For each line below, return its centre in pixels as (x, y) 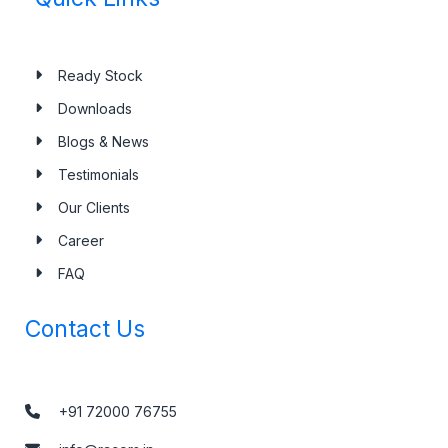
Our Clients (93, 207)
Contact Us (85, 328)
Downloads (94, 108)
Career (80, 240)
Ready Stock (100, 75)
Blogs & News (103, 141)
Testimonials (98, 174)
